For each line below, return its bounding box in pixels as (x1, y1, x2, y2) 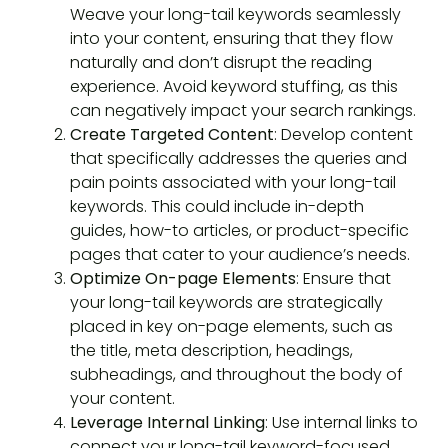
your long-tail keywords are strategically (70, 291, 383, 315)
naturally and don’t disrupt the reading (70, 51, 372, 75)
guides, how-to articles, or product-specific (70, 219, 409, 243)
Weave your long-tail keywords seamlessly (70, 3, 401, 27)
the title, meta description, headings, (70, 339, 353, 363)
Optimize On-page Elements (70, 267, 296, 291)
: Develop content (274, 123, 413, 147)
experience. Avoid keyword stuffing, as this (70, 75, 398, 99)
